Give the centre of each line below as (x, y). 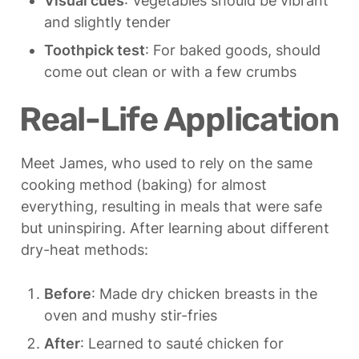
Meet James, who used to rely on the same (167, 163)
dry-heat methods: (85, 250)
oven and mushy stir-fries (131, 316)
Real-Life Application (179, 119)
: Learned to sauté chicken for (182, 344)
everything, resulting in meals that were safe (171, 207)
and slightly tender (107, 22)
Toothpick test (95, 50)
